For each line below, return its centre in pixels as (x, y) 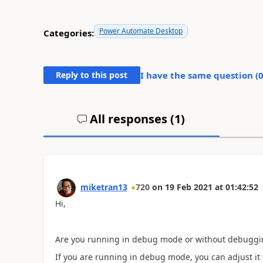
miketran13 (104, 187)
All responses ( (131, 119)
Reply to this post (92, 75)
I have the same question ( (199, 75)
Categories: (68, 33)
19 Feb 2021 (188, 187)
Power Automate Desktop (141, 31)
